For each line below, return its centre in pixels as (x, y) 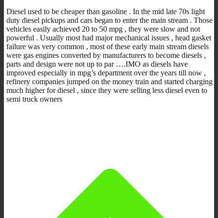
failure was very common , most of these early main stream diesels (108, 46)
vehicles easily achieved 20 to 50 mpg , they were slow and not (103, 29)
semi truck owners (34, 99)
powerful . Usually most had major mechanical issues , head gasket (109, 37)
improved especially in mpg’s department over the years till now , (106, 73)
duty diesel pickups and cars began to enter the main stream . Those (109, 20)
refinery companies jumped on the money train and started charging (109, 81)
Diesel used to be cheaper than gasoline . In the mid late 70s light (106, 11)
